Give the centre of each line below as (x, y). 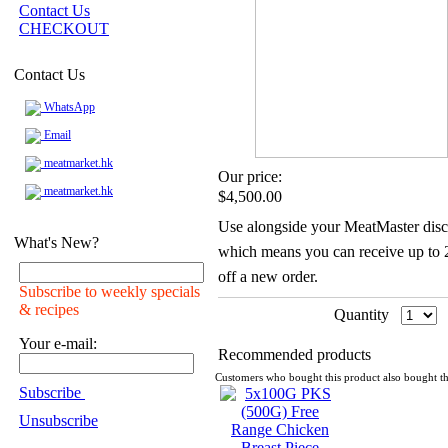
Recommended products (294, 354)
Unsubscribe (58, 420)
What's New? (56, 242)
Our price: (250, 176)
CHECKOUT (64, 28)
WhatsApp (68, 107)
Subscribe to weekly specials (109, 291)
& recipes (49, 309)
